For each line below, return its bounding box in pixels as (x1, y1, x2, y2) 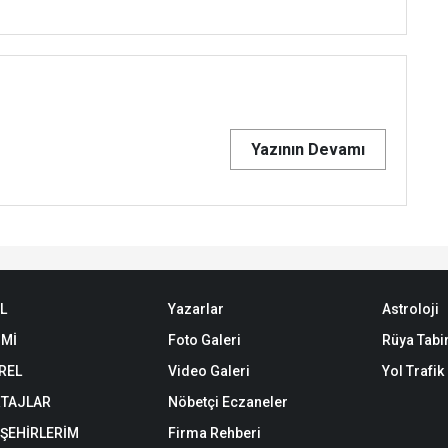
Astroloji (381, 301, 439, 317)
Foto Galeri (167, 332, 241, 348)
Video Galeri (167, 363, 250, 379)
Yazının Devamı (251, 140, 366, 159)
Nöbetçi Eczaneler (167, 394, 288, 410)
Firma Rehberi (167, 425, 261, 441)
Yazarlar (167, 301, 224, 317)
